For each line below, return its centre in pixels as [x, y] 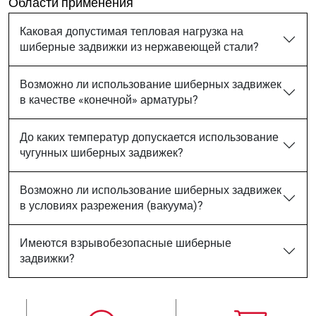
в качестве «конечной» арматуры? [109, 100]
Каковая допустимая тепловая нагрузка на [132, 31]
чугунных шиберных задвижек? [102, 153]
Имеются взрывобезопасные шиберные [126, 243]
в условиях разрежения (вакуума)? [111, 206]
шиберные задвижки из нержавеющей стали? [139, 47]
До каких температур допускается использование [149, 137]
